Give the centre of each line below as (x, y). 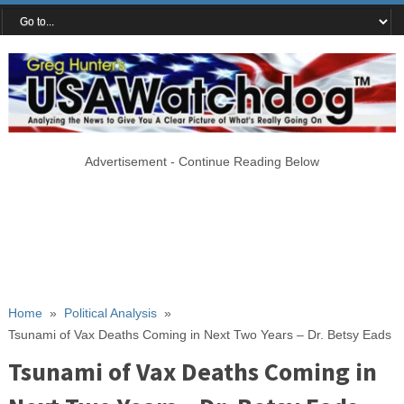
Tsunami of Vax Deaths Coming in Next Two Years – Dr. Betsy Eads (199, 334)
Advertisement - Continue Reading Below (202, 161)
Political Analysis (110, 312)
